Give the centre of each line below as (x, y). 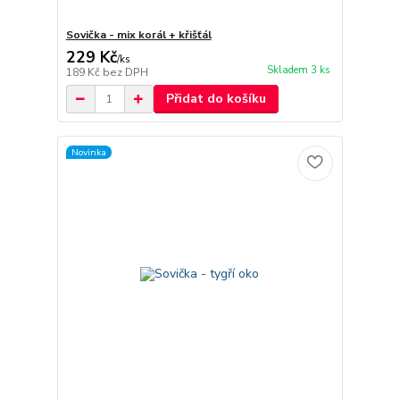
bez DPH (125, 73)
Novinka (88, 152)
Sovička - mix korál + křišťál (138, 35)
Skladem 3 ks (298, 71)
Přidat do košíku (216, 99)
